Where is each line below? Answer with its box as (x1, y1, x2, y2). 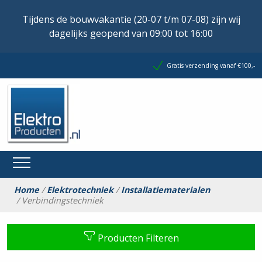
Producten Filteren (95, 232, 179, 245)
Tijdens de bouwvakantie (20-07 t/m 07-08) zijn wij (22, 13, 240, 26)
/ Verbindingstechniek (14, 194, 104, 206)
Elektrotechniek (47, 184, 113, 195)
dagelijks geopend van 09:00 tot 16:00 (49, 27, 213, 40)
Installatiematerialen (121, 184, 210, 195)
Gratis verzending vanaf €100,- (167, 61, 255, 70)
